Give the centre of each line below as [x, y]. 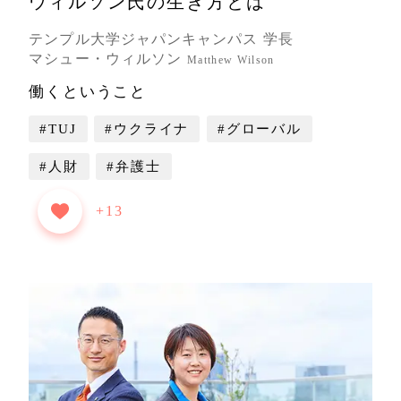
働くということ [88, 92]
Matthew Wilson [231, 60]
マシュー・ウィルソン [106, 58]
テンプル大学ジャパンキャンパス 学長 [161, 38]
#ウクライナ [147, 129]
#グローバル [259, 129]
